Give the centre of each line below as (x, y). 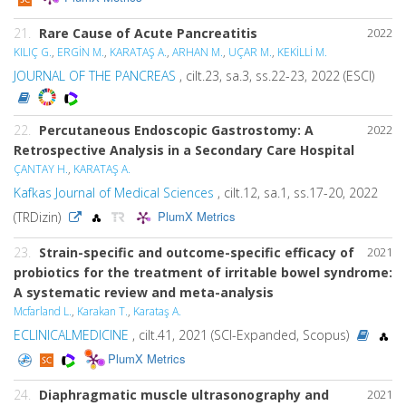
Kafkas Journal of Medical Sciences (114, 192)
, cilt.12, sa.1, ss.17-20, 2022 (296, 192)
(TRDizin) (39, 217)
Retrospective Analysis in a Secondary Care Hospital (184, 150)
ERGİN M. (81, 52)
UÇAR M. (250, 52)
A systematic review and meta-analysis (144, 292)
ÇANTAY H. (41, 169)
